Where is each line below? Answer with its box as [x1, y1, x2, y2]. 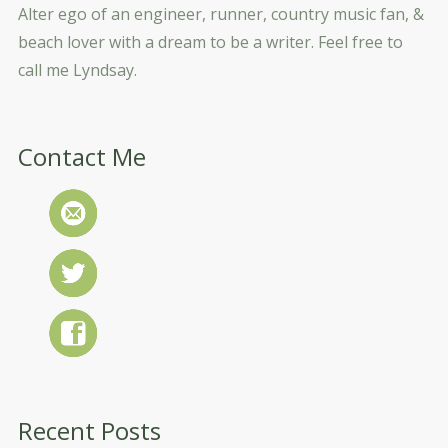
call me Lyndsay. [18, 58, 137, 81]
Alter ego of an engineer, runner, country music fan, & [18, 2, 424, 25]
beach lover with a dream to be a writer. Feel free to [18, 30, 403, 53]
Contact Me [18, 139, 146, 173]
